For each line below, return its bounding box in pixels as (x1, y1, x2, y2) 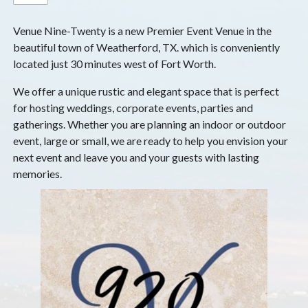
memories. (13, 167, 63, 180)
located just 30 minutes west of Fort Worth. (13, 57, 217, 70)
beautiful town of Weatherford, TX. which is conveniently (13, 41, 280, 54)
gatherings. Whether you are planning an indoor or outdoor (13, 118, 287, 131)
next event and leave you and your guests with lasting (13, 151, 260, 164)
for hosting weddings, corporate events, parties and (13, 101, 254, 114)
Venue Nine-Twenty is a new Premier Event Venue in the (13, 24, 272, 37)
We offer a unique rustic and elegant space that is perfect (13, 85, 280, 98)
